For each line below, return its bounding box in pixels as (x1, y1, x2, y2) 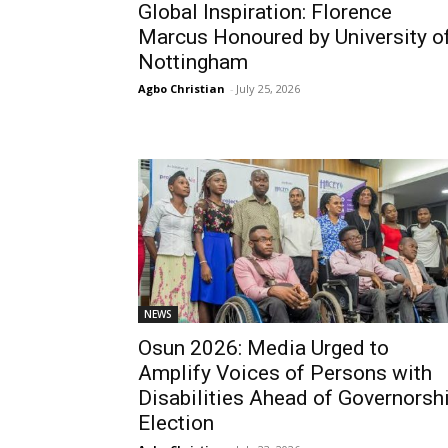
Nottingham (138, 50, 248, 74)
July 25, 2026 (236, 81, 300, 96)
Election (138, 411, 214, 435)
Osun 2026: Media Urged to (138, 336, 389, 360)
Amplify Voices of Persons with (138, 361, 432, 385)
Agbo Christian (138, 81, 225, 96)
